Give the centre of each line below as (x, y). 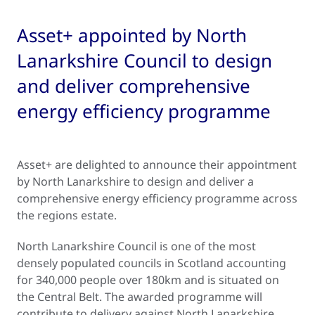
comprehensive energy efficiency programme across (157, 199)
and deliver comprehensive (134, 86)
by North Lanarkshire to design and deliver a (135, 182)
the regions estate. (67, 216)
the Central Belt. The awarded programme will (140, 297)
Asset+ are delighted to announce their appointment (157, 165)
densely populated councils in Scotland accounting (152, 263)
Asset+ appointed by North (132, 36)
